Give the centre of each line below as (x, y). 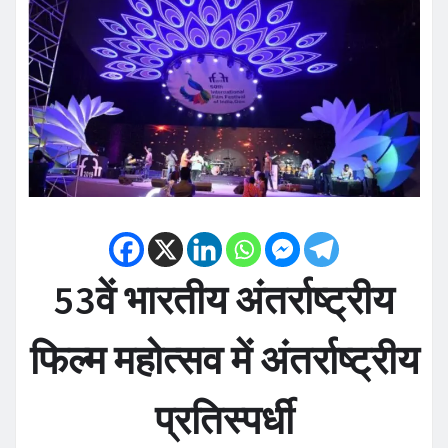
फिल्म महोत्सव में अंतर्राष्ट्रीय (224, 359)
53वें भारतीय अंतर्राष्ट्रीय (224, 299)
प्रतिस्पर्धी (224, 419)
